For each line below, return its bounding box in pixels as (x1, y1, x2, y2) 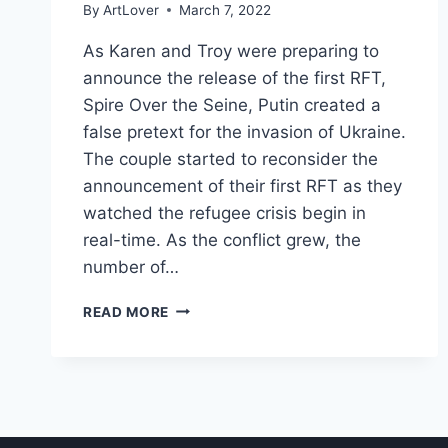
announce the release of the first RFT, (83, 67, 386, 88)
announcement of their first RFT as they (83, 175, 402, 196)
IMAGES (168, 319, 226, 336)
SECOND (168, 361, 231, 378)
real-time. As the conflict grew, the (83, 229, 361, 250)
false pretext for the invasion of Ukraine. (83, 121, 406, 142)
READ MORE (83, 303, 170, 320)
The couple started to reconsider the (83, 148, 378, 169)
